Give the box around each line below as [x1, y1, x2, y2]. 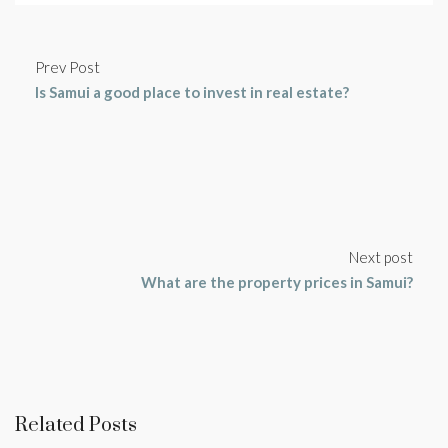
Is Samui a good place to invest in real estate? [35, 83, 349, 101]
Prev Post [35, 58, 100, 76]
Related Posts [15, 413, 137, 438]
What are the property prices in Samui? [141, 273, 413, 291]
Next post [349, 248, 413, 266]
